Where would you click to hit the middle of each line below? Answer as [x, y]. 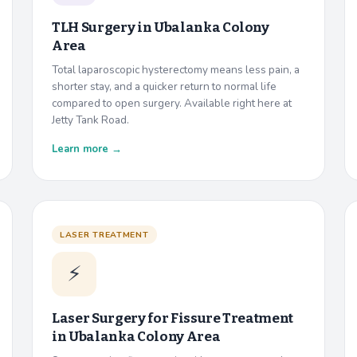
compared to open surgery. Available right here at [172, 103]
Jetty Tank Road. [90, 120]
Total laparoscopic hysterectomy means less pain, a [176, 69]
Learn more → [87, 149]
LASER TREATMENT [104, 234]
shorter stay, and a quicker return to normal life [164, 86]
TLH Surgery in [103, 27]
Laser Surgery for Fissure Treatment [173, 318]
